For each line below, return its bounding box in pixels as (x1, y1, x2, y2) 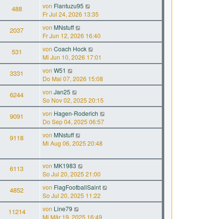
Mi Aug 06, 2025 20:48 (43, 139, 103, 147)
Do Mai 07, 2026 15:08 (43, 74, 103, 83)
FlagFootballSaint (54, 183, 101, 191)
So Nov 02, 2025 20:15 (43, 96, 104, 104)
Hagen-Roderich (54, 109, 98, 117)
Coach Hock (54, 44, 87, 53)
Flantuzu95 (54, 1, 84, 10)
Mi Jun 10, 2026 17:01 (43, 53, 102, 61)
